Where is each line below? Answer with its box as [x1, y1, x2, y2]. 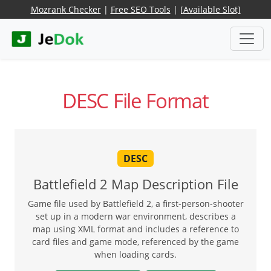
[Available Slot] [180, 4, 241, 15]
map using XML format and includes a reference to [32, 223, 239, 235]
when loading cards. [94, 248, 177, 260]
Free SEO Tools [110, 4, 171, 15]
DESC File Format [62, 87, 209, 115]
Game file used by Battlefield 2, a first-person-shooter [27, 197, 244, 209]
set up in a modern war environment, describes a [35, 210, 236, 222]
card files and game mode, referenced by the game [32, 235, 239, 247]
